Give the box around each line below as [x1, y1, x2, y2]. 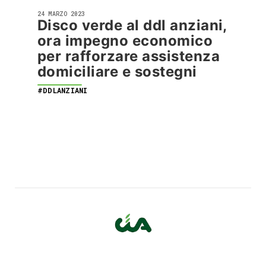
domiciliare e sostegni [37, 63, 197, 80]
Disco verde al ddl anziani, [37, 17, 227, 34]
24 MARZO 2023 [37, 10, 85, 18]
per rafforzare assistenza [37, 47, 220, 65]
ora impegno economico [37, 32, 213, 49]
